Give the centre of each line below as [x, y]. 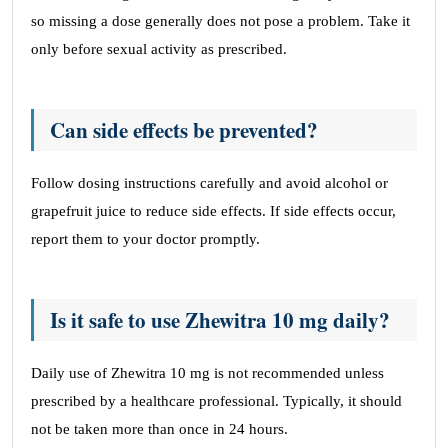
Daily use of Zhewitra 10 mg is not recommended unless [207, 373]
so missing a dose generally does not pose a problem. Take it [220, 21]
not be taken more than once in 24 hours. [159, 429]
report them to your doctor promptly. [145, 239]
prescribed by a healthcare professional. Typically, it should [216, 401]
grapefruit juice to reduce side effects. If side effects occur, [213, 211]
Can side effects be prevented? [184, 130]
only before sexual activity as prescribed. [159, 49]
